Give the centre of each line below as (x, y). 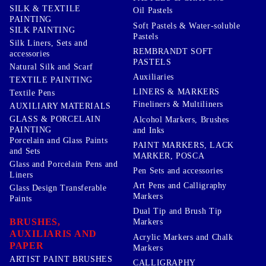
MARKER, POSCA (169, 156)
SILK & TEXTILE (45, 8)
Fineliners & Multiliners (178, 104)
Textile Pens (32, 93)
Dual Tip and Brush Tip (178, 211)
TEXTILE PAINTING (51, 80)
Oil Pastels (153, 11)
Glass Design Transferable (58, 188)
